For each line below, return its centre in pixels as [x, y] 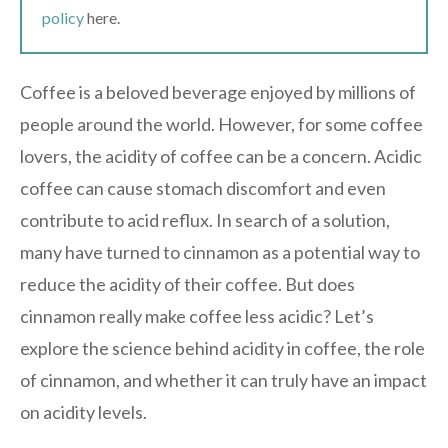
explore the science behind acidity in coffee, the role [222, 347]
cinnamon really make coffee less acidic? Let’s [197, 315]
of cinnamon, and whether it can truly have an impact [223, 379]
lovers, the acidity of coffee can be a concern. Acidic [221, 155]
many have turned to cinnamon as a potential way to [220, 251]
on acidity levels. [83, 411]
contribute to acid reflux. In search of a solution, [205, 219]
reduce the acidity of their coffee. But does [187, 283]
